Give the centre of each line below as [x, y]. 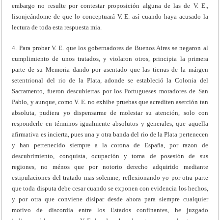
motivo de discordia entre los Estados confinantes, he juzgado [110, 210]
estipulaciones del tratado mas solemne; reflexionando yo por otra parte [110, 177]
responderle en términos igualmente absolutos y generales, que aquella [110, 123]
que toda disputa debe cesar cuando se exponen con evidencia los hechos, [110, 188]
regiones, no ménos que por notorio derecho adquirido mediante [110, 166]
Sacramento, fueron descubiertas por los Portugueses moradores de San [110, 91]
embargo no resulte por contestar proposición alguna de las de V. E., [110, 5]
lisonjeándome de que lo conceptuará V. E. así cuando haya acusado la [110, 16]
